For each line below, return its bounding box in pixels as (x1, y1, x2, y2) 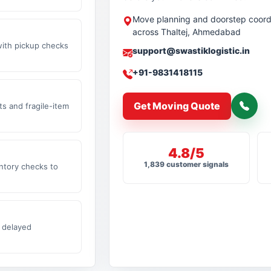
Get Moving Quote (134, 99, 221, 112)
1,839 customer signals (144, 159, 229, 169)
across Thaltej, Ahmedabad (132, 26, 241, 37)
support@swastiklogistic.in (132, 45, 250, 56)
